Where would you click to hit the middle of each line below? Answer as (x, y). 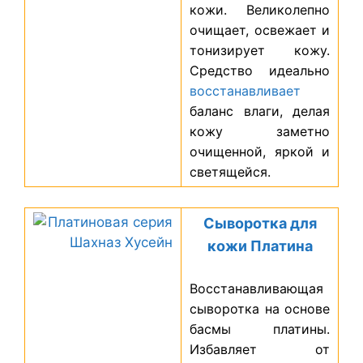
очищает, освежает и (260, 30)
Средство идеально (260, 70)
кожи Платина (260, 246)
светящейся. (230, 171)
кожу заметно (260, 131)
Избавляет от (260, 349)
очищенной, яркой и (260, 151)
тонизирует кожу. (260, 50)
